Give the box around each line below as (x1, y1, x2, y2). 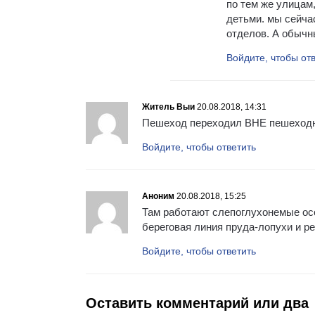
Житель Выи (142, 101, 195, 112)
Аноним (142, 191, 174, 201)
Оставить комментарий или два (86, 295, 309, 311)
